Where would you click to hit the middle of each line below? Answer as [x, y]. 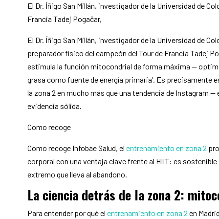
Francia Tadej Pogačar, [64, 19]
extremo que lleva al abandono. [77, 175]
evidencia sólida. [54, 106]
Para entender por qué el [67, 213]
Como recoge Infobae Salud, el [77, 148]
